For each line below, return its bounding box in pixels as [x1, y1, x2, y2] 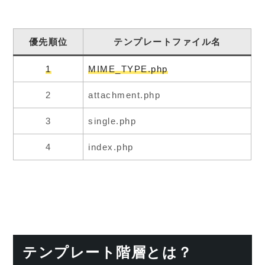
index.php [88, 141, 134, 152]
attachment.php [88, 89, 161, 100]
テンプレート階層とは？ [22, 244, 193, 260]
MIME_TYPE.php [88, 63, 168, 74]
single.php [88, 115, 137, 126]
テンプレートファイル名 [114, 36, 221, 47]
